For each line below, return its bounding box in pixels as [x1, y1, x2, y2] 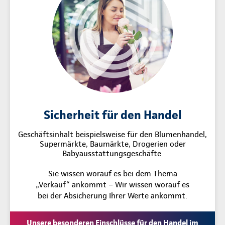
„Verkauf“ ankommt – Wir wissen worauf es [36, 180, 189, 190]
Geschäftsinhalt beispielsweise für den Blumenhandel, [18, 130, 207, 140]
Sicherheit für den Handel [43, 107, 182, 123]
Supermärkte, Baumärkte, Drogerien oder [39, 139, 186, 149]
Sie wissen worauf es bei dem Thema [48, 169, 177, 179]
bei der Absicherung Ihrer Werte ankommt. [38, 191, 187, 201]
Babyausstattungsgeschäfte [62, 149, 163, 159]
